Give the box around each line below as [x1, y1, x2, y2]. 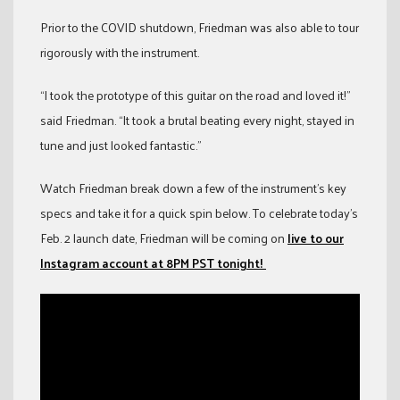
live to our [287, 227, 344, 250]
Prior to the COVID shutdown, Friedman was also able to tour [40, 16, 359, 39]
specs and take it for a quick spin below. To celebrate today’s [40, 202, 358, 225]
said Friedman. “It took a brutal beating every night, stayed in [40, 109, 354, 132]
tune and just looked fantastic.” [40, 134, 201, 157]
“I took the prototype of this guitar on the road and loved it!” [40, 84, 350, 107]
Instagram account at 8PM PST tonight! [40, 252, 266, 275]
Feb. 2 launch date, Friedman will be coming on [40, 227, 287, 250]
